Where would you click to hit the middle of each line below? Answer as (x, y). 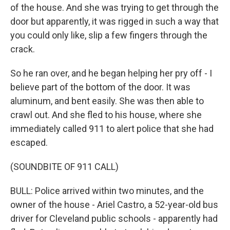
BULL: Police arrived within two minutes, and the (107, 191)
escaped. (29, 142)
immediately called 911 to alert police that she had (112, 129)
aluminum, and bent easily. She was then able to (107, 101)
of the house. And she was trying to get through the (114, 7)
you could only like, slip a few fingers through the (109, 35)
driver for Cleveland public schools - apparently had (114, 218)
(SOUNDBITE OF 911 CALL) (64, 167)
